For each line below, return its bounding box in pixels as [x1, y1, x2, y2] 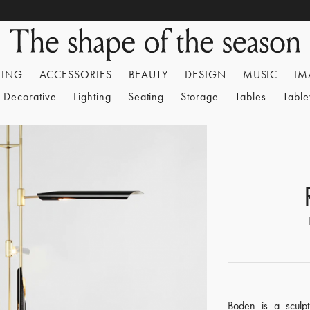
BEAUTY [129, 67, 168, 82]
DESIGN [184, 67, 226, 82]
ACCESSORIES [39, 67, 113, 82]
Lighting [73, 89, 111, 104]
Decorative [3, 89, 57, 104]
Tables [235, 89, 266, 104]
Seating [127, 89, 165, 104]
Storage [181, 89, 219, 104]
